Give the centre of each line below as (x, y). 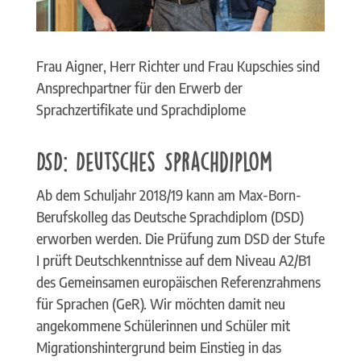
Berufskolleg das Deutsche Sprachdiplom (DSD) (170, 216)
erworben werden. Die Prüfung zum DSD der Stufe (180, 238)
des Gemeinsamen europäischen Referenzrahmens (178, 282)
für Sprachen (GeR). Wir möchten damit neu (160, 303)
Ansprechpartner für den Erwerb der (139, 87)
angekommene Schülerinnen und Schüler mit (163, 325)
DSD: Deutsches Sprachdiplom (154, 160)
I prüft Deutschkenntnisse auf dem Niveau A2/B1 (173, 260)
